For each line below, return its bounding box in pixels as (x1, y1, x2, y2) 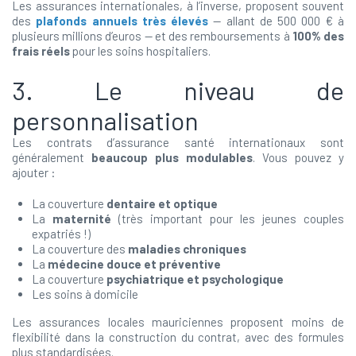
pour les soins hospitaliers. (70, 44, 211, 58)
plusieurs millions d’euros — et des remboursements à (12, 29, 292, 43)
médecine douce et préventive (48, 257, 221, 271)
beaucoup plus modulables (91, 150, 253, 164)
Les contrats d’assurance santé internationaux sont (12, 135, 344, 149)
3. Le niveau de (12, 75, 344, 105)
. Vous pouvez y (253, 150, 344, 164)
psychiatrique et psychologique (106, 272, 284, 286)
